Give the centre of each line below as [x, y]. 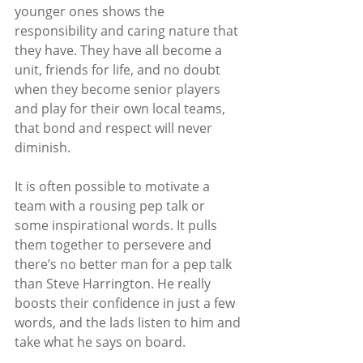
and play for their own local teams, [122, 108]
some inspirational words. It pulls [117, 225]
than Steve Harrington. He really [114, 283]
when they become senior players [119, 89]
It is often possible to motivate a [114, 186]
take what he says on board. [103, 342]
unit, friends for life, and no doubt [119, 69]
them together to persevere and [115, 244]
